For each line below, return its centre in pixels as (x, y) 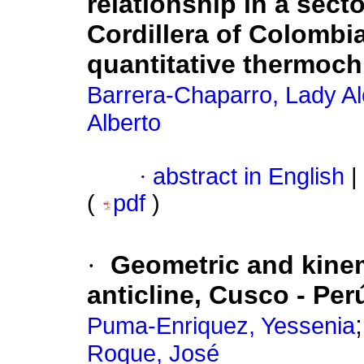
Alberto (124, 123)
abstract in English (249, 177)
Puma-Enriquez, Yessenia (221, 326)
